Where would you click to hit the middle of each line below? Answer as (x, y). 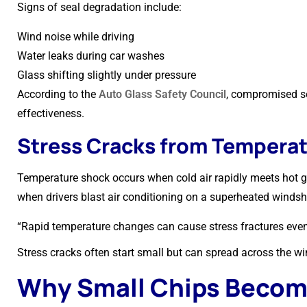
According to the (58, 94)
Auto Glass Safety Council (162, 94)
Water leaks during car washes (91, 56)
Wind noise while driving (76, 37)
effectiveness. (51, 113)
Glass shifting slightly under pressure (107, 75)
